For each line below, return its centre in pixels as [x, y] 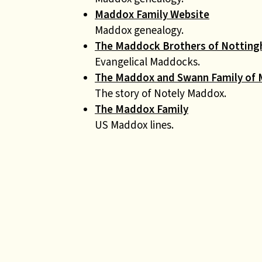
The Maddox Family [142, 109]
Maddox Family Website [152, 14]
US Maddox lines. [134, 125]
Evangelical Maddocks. [147, 62]
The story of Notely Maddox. [161, 93]
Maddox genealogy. [139, 30]
